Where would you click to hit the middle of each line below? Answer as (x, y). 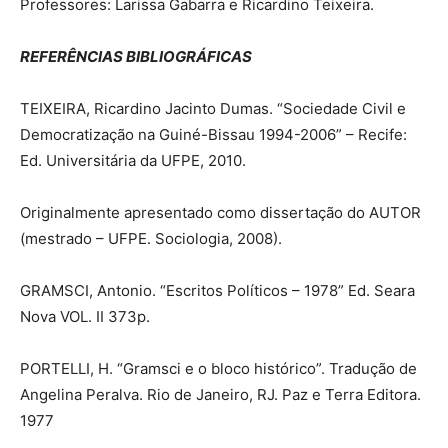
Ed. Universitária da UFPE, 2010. (133, 161)
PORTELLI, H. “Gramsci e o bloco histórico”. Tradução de (218, 369)
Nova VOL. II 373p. (85, 317)
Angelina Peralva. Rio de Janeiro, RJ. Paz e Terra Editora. (220, 395)
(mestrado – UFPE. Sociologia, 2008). (151, 239)
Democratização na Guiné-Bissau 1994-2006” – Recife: (213, 135)
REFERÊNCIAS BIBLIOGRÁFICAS (136, 57)
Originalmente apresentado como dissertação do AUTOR (220, 213)
